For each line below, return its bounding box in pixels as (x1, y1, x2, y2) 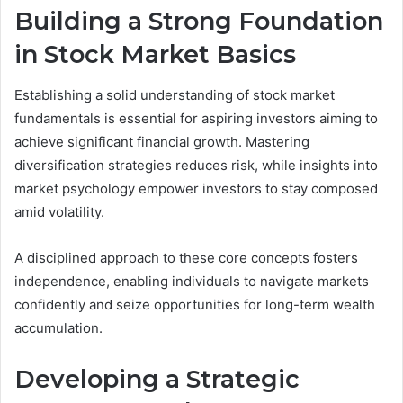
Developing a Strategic (14, 363, 300, 394)
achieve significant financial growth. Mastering (14, 132, 309, 150)
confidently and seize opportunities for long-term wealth (14, 295, 375, 313)
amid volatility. (14, 202, 104, 220)
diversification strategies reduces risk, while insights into (14, 156, 378, 174)
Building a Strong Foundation (14, 6, 383, 37)
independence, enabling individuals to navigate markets (14, 272, 369, 290)
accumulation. (14, 318, 103, 336)
